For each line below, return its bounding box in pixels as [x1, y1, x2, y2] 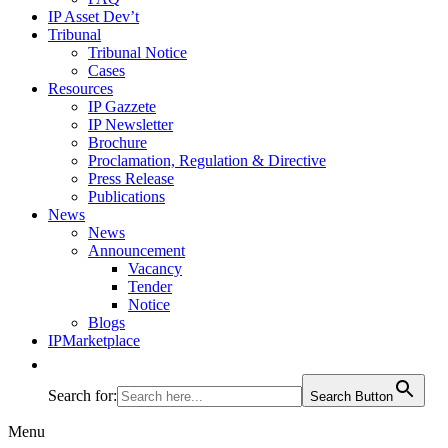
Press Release [88, 170, 174, 187]
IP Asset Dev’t [48, 8, 139, 25]
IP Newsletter [88, 116, 173, 133]
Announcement [88, 242, 185, 259]
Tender [128, 278, 172, 295]
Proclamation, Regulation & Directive [88, 152, 326, 169]
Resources [48, 80, 113, 97]
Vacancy [128, 260, 182, 277]
